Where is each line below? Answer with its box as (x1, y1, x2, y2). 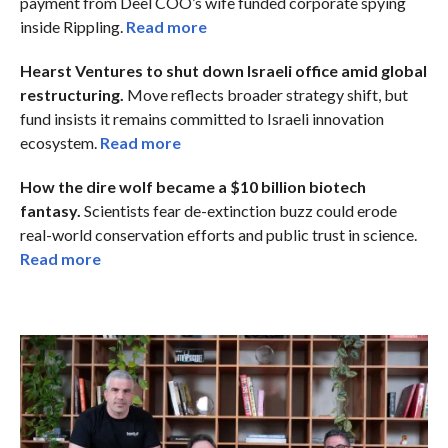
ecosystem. (19, 132, 100, 152)
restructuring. (19, 84, 124, 104)
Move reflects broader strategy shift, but (123, 84, 408, 104)
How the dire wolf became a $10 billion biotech (19, 176, 366, 196)
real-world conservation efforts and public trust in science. (19, 224, 417, 244)
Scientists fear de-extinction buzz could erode (80, 200, 397, 220)
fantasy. (19, 200, 81, 220)
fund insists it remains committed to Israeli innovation (19, 108, 384, 128)
